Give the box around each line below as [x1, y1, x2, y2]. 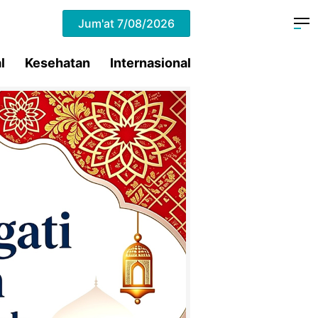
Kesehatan [25, 55, 90, 70]
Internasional [110, 55, 191, 70]
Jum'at [78, 16, 117, 31]
